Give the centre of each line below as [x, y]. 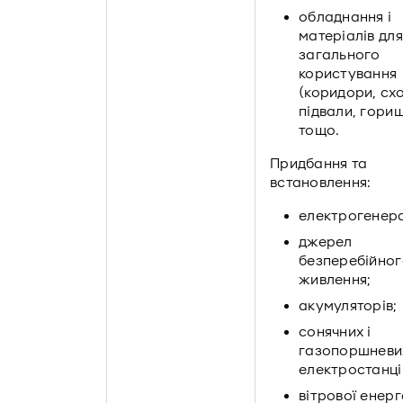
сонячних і [335, 332]
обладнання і [345, 17]
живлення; [335, 280]
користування [348, 74]
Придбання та [319, 164]
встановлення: [321, 183]
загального [340, 55]
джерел [326, 242]
